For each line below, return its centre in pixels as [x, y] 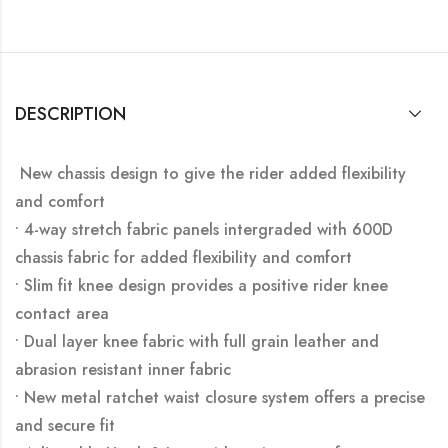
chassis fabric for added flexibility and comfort [183, 257]
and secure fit [65, 425]
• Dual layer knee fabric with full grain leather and [197, 341]
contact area [62, 313]
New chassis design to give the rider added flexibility [210, 173]
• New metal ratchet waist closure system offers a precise [220, 397]
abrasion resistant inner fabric [123, 369]
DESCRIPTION [70, 113]
